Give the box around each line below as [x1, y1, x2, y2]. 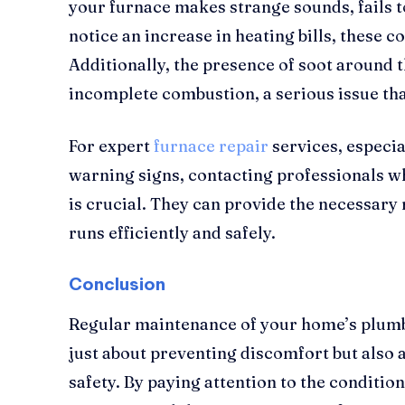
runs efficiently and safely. [69, 221, 276, 243]
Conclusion [69, 272, 165, 295]
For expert [69, 135, 150, 156]
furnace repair [154, 135, 268, 156]
